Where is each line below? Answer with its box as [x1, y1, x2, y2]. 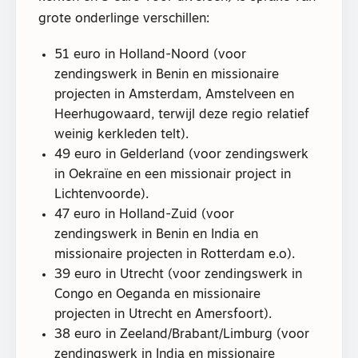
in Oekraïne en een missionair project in [54, 168, 291, 181]
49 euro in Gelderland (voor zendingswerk [54, 148, 308, 161]
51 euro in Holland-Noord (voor [54, 48, 246, 62]
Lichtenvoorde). [54, 188, 149, 201]
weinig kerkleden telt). [54, 128, 189, 141]
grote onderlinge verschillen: [38, 12, 209, 26]
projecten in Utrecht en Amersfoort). [54, 308, 272, 321]
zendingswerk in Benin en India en [54, 228, 258, 241]
